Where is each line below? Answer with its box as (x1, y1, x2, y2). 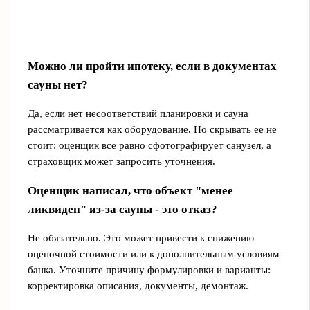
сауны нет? (27, 77, 88, 91)
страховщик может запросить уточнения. (27, 156, 215, 167)
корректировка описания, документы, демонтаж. (27, 280, 248, 292)
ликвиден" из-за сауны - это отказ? (27, 203, 217, 217)
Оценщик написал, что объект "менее (27, 184, 233, 198)
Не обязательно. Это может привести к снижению (27, 232, 254, 244)
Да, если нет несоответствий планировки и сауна (27, 108, 248, 119)
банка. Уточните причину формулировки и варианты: (27, 264, 271, 276)
